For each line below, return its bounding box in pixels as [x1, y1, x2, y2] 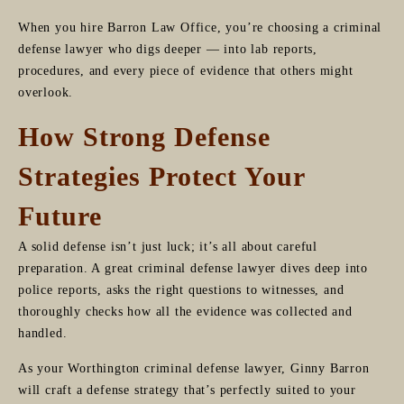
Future [18, 200, 102, 231]
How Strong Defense [18, 121, 271, 151]
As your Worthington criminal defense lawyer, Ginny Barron [18, 361, 370, 375]
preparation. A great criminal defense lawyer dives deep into [18, 261, 368, 275]
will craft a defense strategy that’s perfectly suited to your [18, 382, 356, 397]
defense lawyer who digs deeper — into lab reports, [18, 41, 317, 56]
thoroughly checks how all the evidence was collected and [18, 304, 353, 318]
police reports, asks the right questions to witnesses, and [18, 282, 344, 297]
